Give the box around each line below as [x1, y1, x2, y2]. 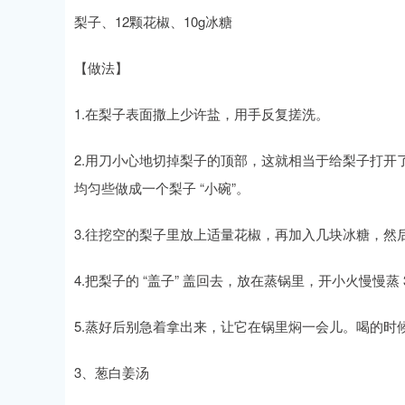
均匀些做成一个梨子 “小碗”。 [74, 178, 250, 197]
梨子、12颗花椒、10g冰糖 [74, 12, 232, 31]
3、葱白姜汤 [74, 363, 149, 381]
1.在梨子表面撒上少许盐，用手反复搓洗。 [74, 104, 329, 123]
